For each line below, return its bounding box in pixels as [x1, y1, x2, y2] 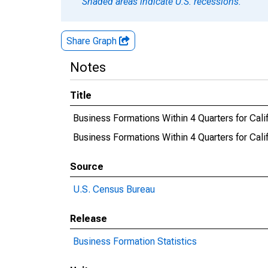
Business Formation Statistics [73, 236, 197, 247]
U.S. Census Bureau [73, 184, 155, 195]
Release [70, 213, 107, 224]
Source [70, 161, 103, 172]
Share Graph [66, 35, 119, 47]
